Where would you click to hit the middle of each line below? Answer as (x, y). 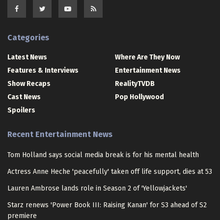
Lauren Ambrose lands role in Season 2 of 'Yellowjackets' (97, 188)
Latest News (27, 57)
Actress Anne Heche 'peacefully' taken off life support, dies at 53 (110, 171)
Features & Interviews (43, 70)
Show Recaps (29, 83)
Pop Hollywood (139, 97)
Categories (28, 37)
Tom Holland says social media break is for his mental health (103, 155)
